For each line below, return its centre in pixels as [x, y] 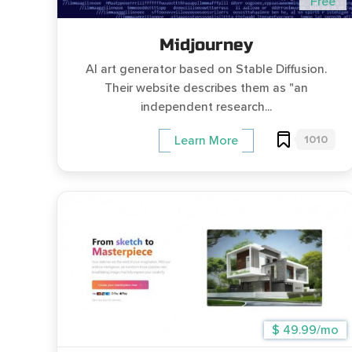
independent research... [206, 107]
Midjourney [206, 45]
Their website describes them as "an [206, 88]
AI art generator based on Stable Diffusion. [206, 69]
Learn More [206, 141]
